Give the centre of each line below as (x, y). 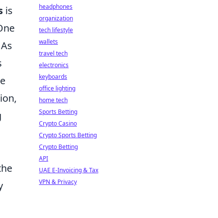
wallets (48, 42)
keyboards (53, 77)
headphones (56, 7)
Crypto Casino (58, 123)
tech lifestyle (56, 30)
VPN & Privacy (58, 182)
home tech (53, 100)
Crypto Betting (58, 147)
